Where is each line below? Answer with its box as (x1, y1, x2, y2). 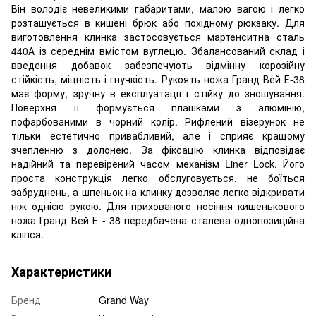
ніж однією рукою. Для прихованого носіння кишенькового (11, 198, 305, 213)
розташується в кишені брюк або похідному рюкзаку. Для (11, 15, 305, 30)
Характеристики (11, 262, 111, 281)
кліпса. (11, 226, 44, 241)
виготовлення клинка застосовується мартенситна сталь (11, 29, 305, 44)
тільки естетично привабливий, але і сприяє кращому (11, 128, 305, 142)
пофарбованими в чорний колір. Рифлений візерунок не (11, 114, 305, 128)
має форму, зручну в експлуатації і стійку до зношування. (11, 85, 305, 100)
